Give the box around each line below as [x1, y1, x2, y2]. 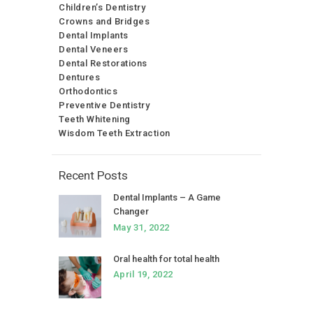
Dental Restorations [59, 57, 147, 68]
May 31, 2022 [112, 221, 170, 233]
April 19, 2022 [112, 269, 173, 280]
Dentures [59, 71, 100, 82]
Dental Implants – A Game [112, 192, 221, 203]
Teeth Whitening [59, 113, 131, 124]
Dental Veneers [59, 43, 128, 54]
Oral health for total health [112, 253, 219, 264]
